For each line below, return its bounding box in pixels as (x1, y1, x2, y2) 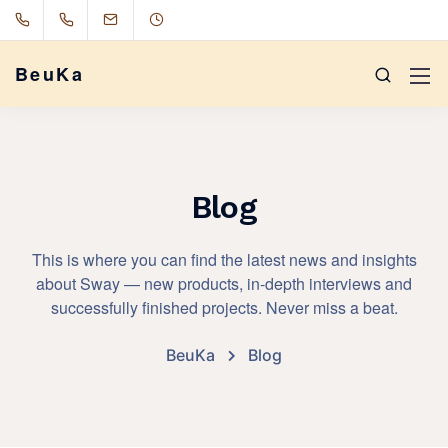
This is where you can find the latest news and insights (31, 248, 417, 271)
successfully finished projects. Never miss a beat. (50, 296, 398, 319)
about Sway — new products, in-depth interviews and (36, 272, 412, 295)
